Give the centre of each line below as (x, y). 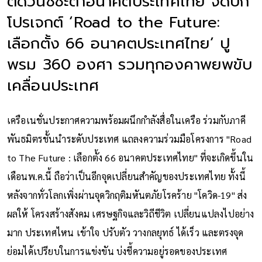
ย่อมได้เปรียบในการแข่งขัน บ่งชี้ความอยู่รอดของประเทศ (117, 251)
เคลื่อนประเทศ (53, 85)
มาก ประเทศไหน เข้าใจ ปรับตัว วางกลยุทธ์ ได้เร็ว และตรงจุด (125, 232)
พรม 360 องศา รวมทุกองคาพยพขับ (130, 64)
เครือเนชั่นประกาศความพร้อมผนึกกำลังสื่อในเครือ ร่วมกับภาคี (126, 120)
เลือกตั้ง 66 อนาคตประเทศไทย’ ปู (118, 43)
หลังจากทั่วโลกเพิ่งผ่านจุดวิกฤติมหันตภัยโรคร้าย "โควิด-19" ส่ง (127, 195)
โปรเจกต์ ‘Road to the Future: (113, 22)
